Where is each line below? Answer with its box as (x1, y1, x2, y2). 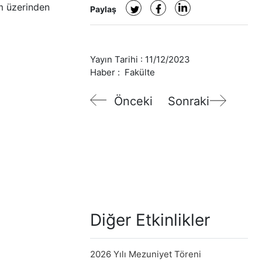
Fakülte (125, 67, 155, 78)
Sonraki (168, 94, 209, 108)
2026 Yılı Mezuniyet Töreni (90, 249, 201, 260)
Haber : (90, 67, 120, 78)
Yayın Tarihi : (90, 54, 145, 65)
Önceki (114, 94, 153, 108)
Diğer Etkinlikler (90, 210, 210, 230)
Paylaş (90, 4, 116, 14)
